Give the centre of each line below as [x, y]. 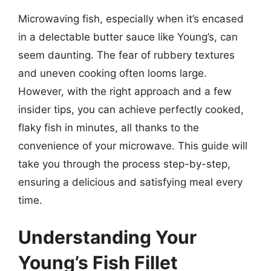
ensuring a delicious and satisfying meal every [130, 182]
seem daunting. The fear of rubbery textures [126, 55]
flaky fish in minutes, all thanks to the [109, 127]
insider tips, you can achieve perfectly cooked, [131, 109]
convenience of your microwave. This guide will [133, 145]
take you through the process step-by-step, [124, 164]
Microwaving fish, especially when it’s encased [131, 18]
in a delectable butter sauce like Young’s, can [128, 37]
